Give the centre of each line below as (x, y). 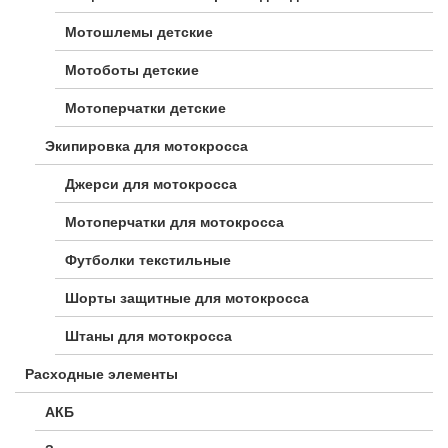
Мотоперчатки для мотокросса (174, 222)
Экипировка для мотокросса (146, 146)
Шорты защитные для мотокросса (187, 298)
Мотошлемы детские (139, 32)
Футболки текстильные (148, 260)
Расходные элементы (101, 374)
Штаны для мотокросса (148, 336)
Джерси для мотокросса (151, 184)
